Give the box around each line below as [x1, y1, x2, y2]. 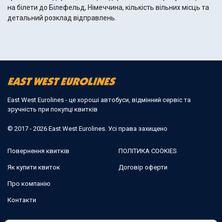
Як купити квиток [7, 163, 60, 171]
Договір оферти [118, 163, 167, 171]
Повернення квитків [7, 147, 69, 155]
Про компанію [7, 179, 51, 187]
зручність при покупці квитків [7, 105, 98, 113]
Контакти [7, 196, 36, 204]
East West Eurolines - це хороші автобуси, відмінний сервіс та [7, 96, 191, 104]
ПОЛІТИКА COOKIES [118, 147, 177, 155]
